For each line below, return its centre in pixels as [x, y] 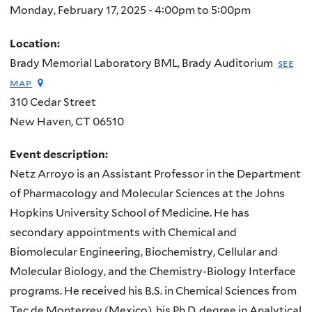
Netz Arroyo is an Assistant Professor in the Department [155, 174]
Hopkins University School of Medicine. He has [130, 213]
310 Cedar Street [53, 102]
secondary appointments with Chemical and [123, 233]
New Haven [40, 121]
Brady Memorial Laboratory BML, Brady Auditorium [141, 63]
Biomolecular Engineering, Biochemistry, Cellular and [144, 252]
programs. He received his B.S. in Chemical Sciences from [153, 291]
